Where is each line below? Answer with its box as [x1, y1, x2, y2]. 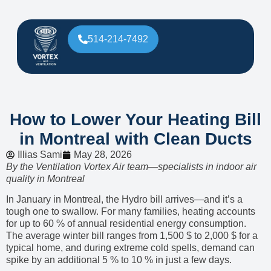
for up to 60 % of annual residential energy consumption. [6, 218, 246, 229]
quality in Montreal [6, 173, 85, 184]
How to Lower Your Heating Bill [10, 109, 261, 129]
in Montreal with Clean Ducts [19, 129, 252, 148]
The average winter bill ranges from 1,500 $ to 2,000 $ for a [6, 230, 258, 241]
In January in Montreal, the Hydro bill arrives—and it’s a [6, 194, 243, 205]
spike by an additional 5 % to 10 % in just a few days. [6, 255, 232, 266]
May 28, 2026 [74, 149, 132, 160]
